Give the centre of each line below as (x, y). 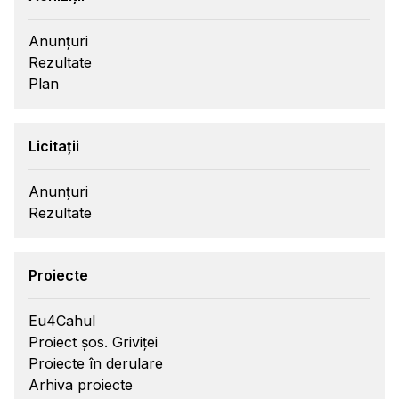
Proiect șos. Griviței (93, 342)
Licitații (54, 146)
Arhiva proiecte (81, 385)
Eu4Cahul (62, 321)
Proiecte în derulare (96, 363)
